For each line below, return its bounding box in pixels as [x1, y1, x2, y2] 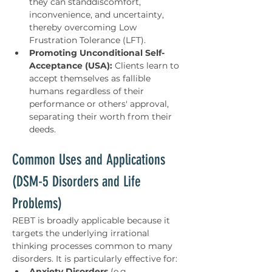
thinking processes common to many [12, 240, 175, 251]
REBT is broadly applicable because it [12, 215, 172, 226]
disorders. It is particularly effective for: [12, 253, 177, 264]
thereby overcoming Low [29, 22, 139, 33]
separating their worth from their [29, 111, 174, 122]
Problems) [12, 195, 62, 212]
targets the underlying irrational [12, 228, 152, 239]
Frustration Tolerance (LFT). [29, 35, 146, 46]
